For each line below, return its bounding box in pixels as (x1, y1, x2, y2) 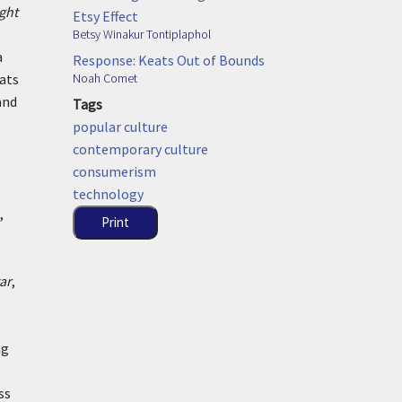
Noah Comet (73, 69, 137, 86)
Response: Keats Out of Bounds (73, 50, 265, 69)
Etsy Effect (73, 6, 138, 25)
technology (73, 184, 144, 203)
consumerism (73, 162, 156, 180)
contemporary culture (73, 139, 208, 158)
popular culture (73, 117, 168, 135)
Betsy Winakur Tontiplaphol (73, 25, 211, 42)
